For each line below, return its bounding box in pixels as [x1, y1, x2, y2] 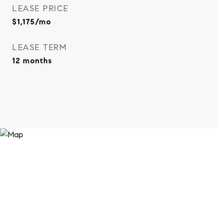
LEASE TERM [12, 42, 67, 53]
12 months [12, 56, 52, 65]
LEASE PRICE [12, 3, 69, 14]
